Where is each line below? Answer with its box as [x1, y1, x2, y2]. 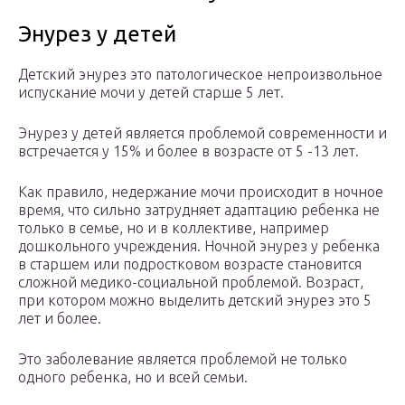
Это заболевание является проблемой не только [18, 351, 347, 368]
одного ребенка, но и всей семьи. [18, 369, 248, 386]
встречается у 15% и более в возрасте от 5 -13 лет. [18, 143, 359, 160]
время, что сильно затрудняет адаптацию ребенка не [18, 202, 380, 219]
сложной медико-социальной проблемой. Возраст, [18, 274, 363, 291]
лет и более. [18, 310, 101, 327]
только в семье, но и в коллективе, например [18, 220, 329, 237]
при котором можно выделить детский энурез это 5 [18, 292, 372, 309]
